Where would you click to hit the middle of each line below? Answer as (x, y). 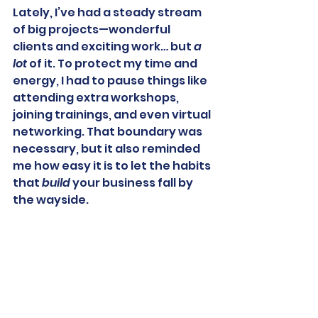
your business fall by (133, 183)
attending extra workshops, (97, 98)
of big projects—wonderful (93, 29)
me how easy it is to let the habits (113, 166)
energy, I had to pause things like (111, 81)
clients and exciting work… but (103, 46)
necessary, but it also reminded (108, 149)
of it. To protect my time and (113, 64)
